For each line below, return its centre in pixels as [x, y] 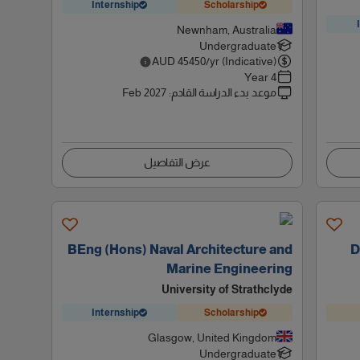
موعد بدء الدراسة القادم [224, 92]
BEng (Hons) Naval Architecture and [180, 250]
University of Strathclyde [227, 289]
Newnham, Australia [227, 30]
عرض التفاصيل [178, 162]
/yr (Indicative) [241, 61]
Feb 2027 [145, 92]
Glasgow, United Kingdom [213, 337]
